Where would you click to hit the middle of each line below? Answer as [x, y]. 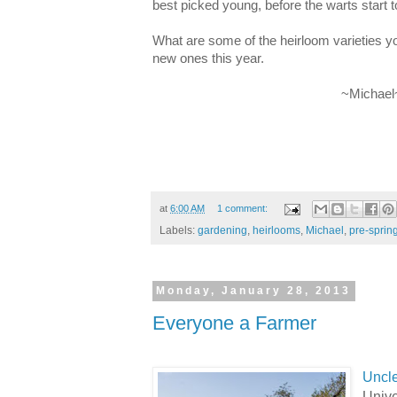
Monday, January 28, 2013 [254, 291]
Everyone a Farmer [234, 323]
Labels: [179, 231]
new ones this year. [208, 58]
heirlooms [276, 231]
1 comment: [243, 208]
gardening [222, 231]
